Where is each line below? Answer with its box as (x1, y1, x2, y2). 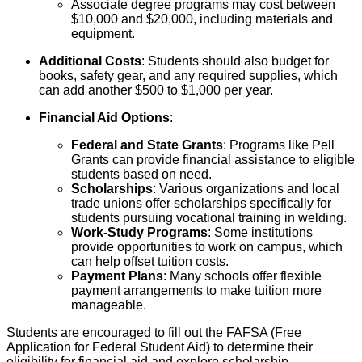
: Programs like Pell (223, 138, 335, 153)
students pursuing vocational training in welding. (71, 211, 347, 225)
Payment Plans (71, 269, 163, 284)
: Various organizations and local (153, 182, 339, 196)
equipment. (71, 27, 135, 41)
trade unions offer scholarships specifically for (71, 196, 331, 211)
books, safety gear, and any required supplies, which (39, 69, 338, 83)
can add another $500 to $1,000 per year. (39, 83, 273, 98)
